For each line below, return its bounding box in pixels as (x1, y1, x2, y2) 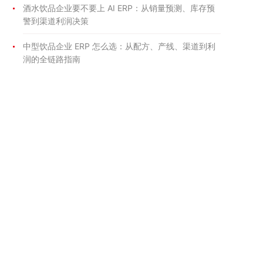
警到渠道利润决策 (23, 16, 89, 26)
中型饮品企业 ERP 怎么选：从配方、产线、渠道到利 (23, 41, 215, 51)
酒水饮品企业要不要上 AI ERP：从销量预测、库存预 (23, 3, 215, 13)
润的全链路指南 (23, 54, 80, 64)
